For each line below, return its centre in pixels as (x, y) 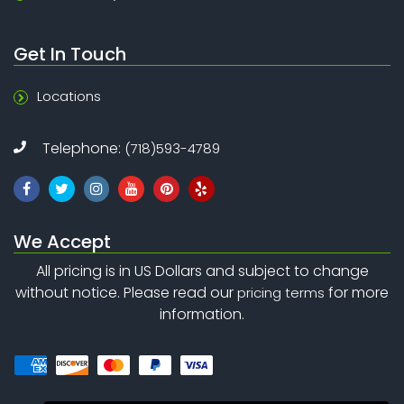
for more (357, 292)
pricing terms (281, 292)
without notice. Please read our (126, 292)
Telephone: (83, 149)
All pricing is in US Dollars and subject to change (202, 271)
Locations (69, 96)
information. (202, 314)
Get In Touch (70, 55)
